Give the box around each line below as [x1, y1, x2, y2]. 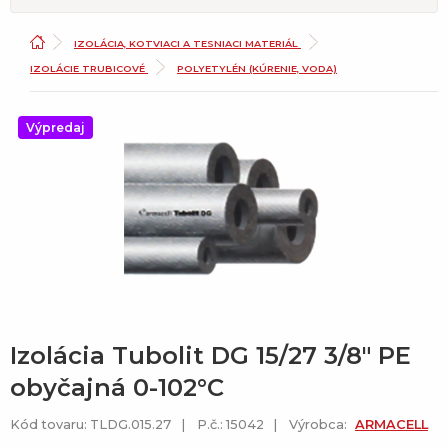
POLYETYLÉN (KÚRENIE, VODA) [177, 62, 337, 74]
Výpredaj [26, 119, 85, 135]
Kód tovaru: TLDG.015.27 [10, 417, 171, 433]
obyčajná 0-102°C [10, 373, 224, 403]
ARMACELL [354, 417, 428, 433]
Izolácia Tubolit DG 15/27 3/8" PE [10, 341, 411, 371]
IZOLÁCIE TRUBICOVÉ [30, 62, 148, 74]
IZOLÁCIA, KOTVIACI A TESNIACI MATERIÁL [74, 37, 301, 49]
